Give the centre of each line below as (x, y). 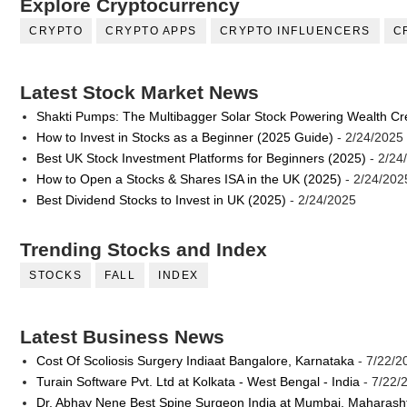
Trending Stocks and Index (144, 250)
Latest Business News (122, 337)
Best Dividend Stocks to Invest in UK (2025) (161, 199)
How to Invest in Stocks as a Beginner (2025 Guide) (184, 137)
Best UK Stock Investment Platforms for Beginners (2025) (201, 158)
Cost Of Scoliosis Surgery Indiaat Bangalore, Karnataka (195, 360)
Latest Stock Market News (139, 93)
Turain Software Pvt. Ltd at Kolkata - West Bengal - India (198, 381)
